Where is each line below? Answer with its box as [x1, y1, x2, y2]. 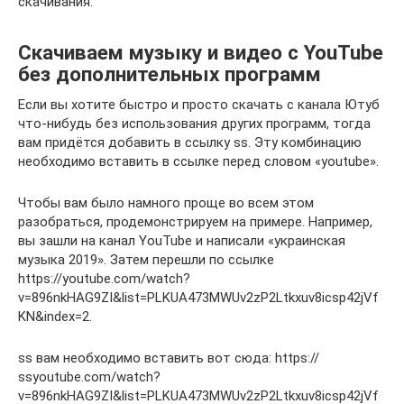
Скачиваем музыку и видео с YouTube [18, 41, 383, 65]
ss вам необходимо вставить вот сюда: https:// [18, 349, 319, 366]
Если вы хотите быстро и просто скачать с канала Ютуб [18, 96, 380, 113]
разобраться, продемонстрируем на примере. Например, [18, 213, 372, 230]
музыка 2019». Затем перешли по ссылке [18, 251, 274, 268]
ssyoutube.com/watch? [18, 368, 161, 385]
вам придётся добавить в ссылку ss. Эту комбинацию [18, 133, 362, 151]
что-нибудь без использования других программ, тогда [18, 115, 371, 132]
